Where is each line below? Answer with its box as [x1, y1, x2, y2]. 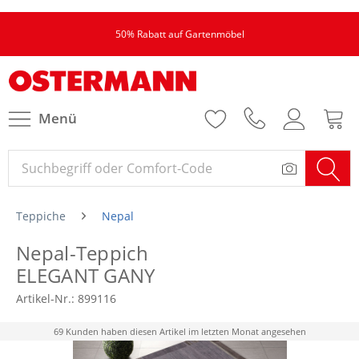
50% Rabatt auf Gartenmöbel [115, 27, 244, 41]
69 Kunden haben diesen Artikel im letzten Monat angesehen [53, 325, 306, 337]
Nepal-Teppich [16, 240, 148, 266]
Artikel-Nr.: [16, 291, 78, 306]
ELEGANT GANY [16, 262, 155, 288]
